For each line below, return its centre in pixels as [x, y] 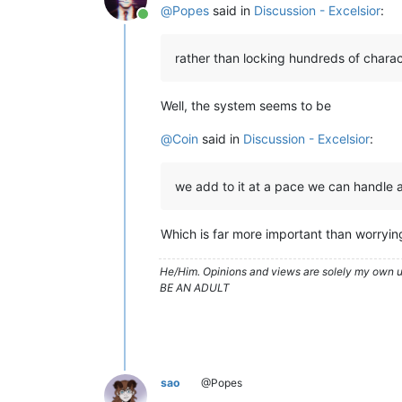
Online [163, 23]
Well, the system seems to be [246, 105]
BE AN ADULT [195, 288]
